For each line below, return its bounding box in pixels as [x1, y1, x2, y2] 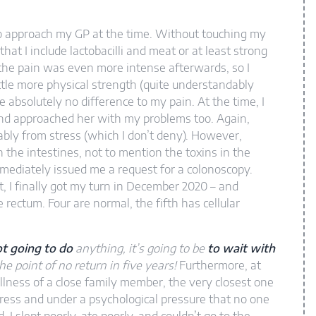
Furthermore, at [176, 258, 261, 273]
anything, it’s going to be [73, 241, 207, 256]
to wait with [207, 241, 275, 256]
